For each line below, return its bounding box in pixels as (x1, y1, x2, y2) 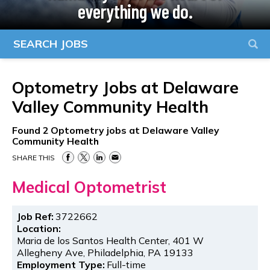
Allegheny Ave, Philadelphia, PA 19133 (17, 246, 194, 259)
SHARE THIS (12, 152, 55, 162)
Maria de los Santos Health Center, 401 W (17, 234, 204, 246)
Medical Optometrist (12, 177, 166, 197)
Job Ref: (17, 210, 54, 222)
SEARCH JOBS (13, 37, 89, 51)
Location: (17, 222, 61, 234)
